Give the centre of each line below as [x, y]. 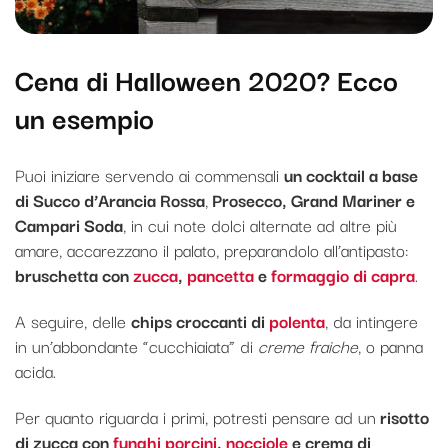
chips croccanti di [200, 321]
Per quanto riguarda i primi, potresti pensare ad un [195, 417]
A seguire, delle [73, 321]
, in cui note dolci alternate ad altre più [260, 225]
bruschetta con [74, 275]
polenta [297, 321]
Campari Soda [69, 225]
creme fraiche [305, 346]
